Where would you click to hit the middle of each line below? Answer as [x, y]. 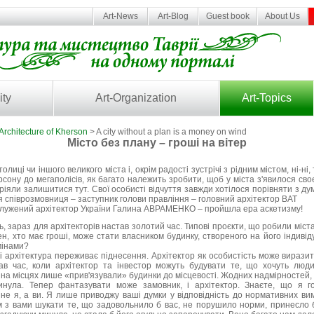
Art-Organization [136, 98]
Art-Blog [173, 16]
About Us [282, 16]
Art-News [121, 16]
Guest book [228, 16]
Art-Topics [266, 98]
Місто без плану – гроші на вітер [157, 143]
